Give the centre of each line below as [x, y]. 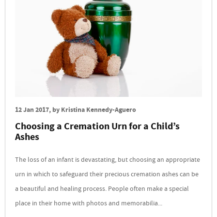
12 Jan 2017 [32, 111]
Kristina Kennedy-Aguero [99, 111]
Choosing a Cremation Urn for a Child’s [97, 127]
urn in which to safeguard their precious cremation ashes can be [107, 175]
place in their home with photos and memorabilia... [89, 204]
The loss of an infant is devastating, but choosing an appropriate [108, 161]
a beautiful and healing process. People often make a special [102, 190]
